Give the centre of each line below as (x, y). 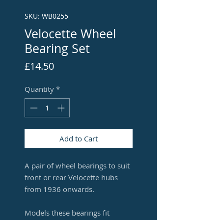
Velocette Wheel (70, 34)
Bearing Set (57, 49)
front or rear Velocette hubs (71, 177)
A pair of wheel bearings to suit (77, 165)
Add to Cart (79, 138)
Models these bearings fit (67, 212)
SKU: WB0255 (46, 16)
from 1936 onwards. (60, 189)
